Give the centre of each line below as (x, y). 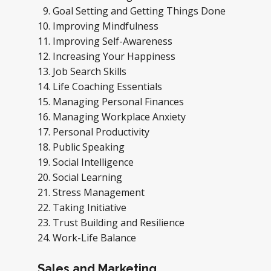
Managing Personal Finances (119, 102)
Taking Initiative (91, 207)
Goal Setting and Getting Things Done (140, 11)
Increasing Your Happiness (115, 56)
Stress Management (100, 192)
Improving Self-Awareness (113, 41)
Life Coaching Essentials (109, 87)
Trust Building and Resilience (120, 223)
